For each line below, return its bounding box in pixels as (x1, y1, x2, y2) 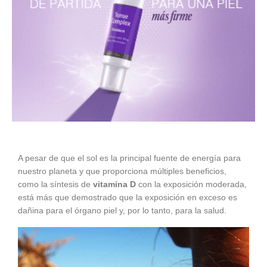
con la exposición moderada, (136, 179, 247, 189)
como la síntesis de (18, 179, 93, 189)
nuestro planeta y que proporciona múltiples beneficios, (18, 166, 226, 176)
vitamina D (93, 179, 136, 189)
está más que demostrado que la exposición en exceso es (18, 192, 237, 202)
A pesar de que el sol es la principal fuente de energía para (18, 153, 241, 163)
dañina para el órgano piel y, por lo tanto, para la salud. (18, 205, 226, 215)
